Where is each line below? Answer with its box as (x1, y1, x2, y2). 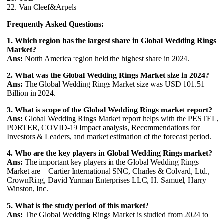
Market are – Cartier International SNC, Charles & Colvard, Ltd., (7, 167, 210, 176)
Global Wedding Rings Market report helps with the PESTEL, (23, 114, 219, 123)
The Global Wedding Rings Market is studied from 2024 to (23, 210, 208, 219)
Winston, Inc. (7, 184, 48, 193)
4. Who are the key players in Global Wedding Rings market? (7, 149, 212, 158)
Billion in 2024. (7, 89, 56, 98)
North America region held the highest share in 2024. (23, 54, 189, 63)
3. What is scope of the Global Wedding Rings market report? (7, 106, 212, 114)
